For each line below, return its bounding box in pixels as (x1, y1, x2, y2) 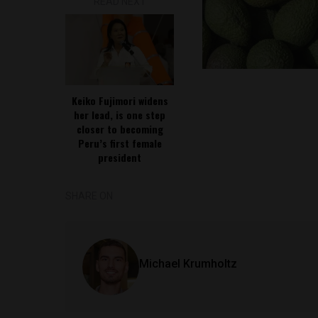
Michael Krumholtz (139, 257, 237, 270)
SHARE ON (65, 190, 113, 202)
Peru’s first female (77, 136, 162, 150)
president (98, 150, 142, 165)
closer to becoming (76, 121, 163, 136)
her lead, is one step (74, 107, 166, 122)
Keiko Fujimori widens (71, 93, 168, 108)
